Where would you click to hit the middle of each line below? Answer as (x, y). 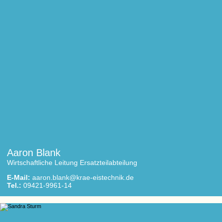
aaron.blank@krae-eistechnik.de (83, 177)
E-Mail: (19, 177)
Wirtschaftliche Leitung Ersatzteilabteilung (72, 163)
